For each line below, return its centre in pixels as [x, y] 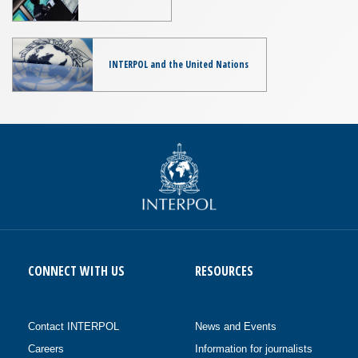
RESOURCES [224, 271]
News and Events [236, 327]
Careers [46, 349]
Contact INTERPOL [74, 327]
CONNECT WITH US [76, 271]
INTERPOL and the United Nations [178, 64]
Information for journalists [254, 349]
